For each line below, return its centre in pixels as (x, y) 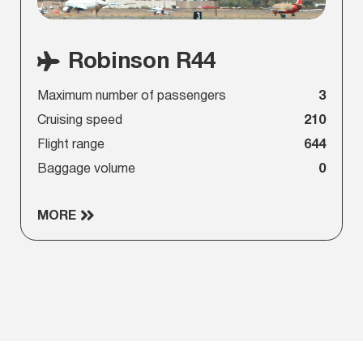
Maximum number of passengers (131, 97)
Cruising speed (79, 121)
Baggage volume (86, 170)
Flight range (70, 145)
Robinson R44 (141, 62)
